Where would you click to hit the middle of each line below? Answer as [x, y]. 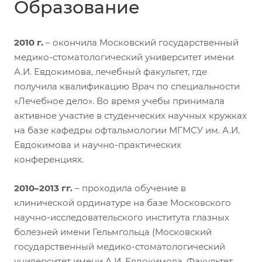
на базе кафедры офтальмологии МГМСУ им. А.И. [127, 130]
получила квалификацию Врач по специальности [127, 87]
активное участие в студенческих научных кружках [130, 116]
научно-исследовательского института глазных [122, 218]
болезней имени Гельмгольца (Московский [113, 232]
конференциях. [49, 160]
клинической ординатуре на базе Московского [123, 203]
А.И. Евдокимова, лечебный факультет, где [111, 72]
